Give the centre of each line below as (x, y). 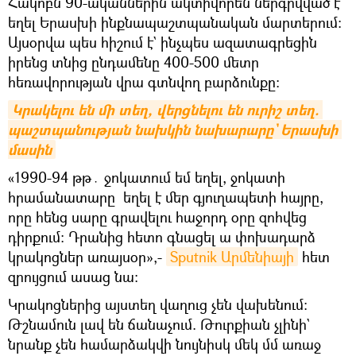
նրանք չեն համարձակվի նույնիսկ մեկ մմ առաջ (164, 344)
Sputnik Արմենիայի (232, 257)
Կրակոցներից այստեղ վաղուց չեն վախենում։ (158, 304)
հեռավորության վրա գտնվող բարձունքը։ (144, 82)
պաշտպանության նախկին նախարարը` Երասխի (173, 130)
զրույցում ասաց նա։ (73, 277)
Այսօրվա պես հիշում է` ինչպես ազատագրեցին (163, 42)
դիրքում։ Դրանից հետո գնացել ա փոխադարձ (162, 237)
